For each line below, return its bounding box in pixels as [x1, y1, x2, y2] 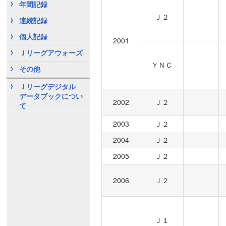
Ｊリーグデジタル [19, 81, 76, 91]
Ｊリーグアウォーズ [19, 47, 83, 58]
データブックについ [19, 91, 83, 101]
